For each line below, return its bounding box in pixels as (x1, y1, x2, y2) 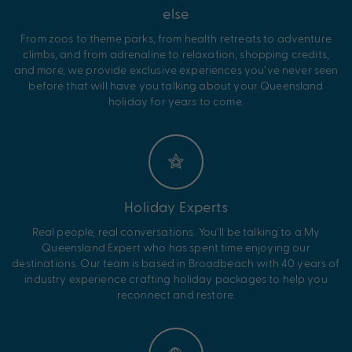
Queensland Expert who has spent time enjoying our (42, 240, 310, 254)
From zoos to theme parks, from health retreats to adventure (20, 31, 332, 45)
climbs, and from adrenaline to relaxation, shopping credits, (23, 46, 329, 60)
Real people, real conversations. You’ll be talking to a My (31, 224, 321, 238)
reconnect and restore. (116, 287, 236, 301)
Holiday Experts (123, 197, 229, 214)
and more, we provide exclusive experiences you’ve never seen (13, 62, 339, 76)
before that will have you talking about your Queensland (28, 78, 324, 92)
